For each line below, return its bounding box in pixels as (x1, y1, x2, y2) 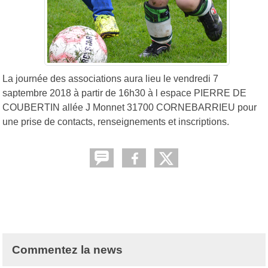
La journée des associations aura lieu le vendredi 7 (2, 73, 218, 84)
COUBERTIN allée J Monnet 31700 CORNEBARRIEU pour (2, 102, 257, 112)
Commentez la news (12, 243, 123, 256)
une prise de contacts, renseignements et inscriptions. (2, 116, 232, 127)
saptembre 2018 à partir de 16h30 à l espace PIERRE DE (2, 87, 246, 98)
